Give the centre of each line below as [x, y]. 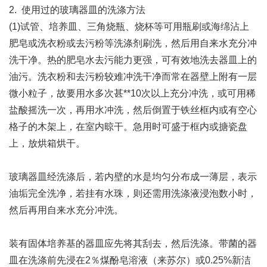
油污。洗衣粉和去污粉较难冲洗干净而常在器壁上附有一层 [133, 77]
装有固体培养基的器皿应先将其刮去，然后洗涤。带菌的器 [133, 243]
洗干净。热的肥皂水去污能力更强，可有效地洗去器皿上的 [133, 60]
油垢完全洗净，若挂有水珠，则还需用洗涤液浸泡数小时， [133, 193]
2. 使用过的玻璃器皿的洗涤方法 [77, 10]
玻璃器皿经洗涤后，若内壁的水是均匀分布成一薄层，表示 [133, 177]
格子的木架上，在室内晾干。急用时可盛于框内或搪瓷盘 [128, 127]
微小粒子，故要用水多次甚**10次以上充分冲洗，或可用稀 [132, 93]
